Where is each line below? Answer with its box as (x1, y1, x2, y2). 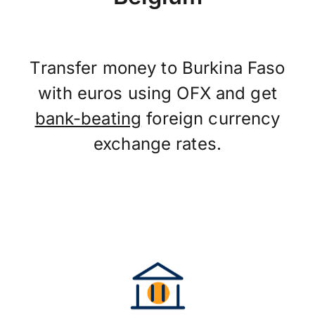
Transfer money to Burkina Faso (30, 58, 285, 78)
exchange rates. (93, 134, 222, 154)
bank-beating (34, 108, 142, 129)
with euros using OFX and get (38, 83, 277, 103)
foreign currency (141, 108, 281, 129)
